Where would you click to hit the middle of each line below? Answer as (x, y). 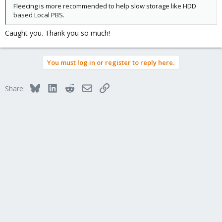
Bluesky (52, 87)
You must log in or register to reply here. (111, 62)
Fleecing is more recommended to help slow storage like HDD (105, 6)
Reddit (84, 87)
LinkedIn (70, 87)
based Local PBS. (39, 15)
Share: (15, 88)
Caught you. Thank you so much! (57, 33)
